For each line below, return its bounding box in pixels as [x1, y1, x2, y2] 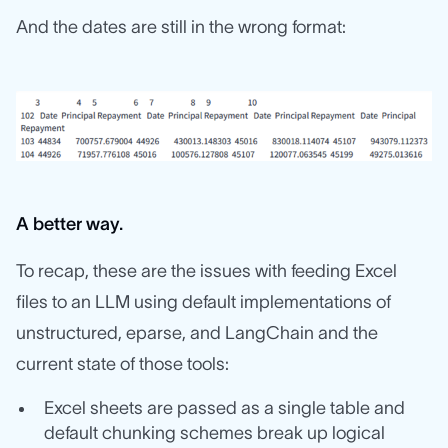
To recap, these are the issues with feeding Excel [16, 261, 397, 282]
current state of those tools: [16, 354, 229, 375]
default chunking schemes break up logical [44, 423, 385, 444]
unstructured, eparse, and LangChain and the [16, 323, 378, 344]
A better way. [16, 214, 123, 235]
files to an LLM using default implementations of [16, 292, 391, 313]
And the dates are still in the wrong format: [16, 17, 346, 38]
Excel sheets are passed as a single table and [44, 398, 405, 419]
